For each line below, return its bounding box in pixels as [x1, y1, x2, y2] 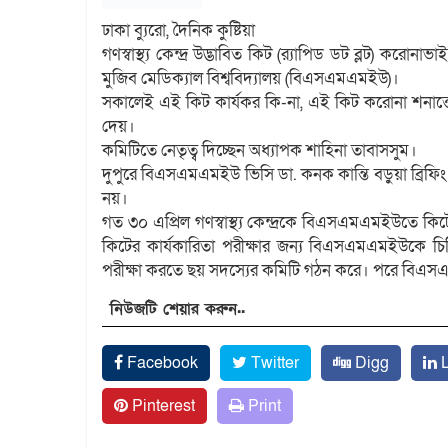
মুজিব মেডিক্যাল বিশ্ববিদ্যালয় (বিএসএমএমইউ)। [102, 66, 399, 90]
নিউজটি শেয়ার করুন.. [110, 297, 245, 320]
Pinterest [128, 394, 195, 417]
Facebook [123, 351, 198, 374]
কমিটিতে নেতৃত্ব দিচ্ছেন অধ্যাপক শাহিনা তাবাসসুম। [102, 138, 417, 162]
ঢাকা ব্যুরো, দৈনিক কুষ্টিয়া [102, 18, 255, 42]
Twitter [247, 351, 299, 374]
